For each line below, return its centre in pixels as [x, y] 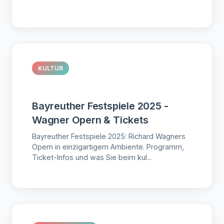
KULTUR [50, 68]
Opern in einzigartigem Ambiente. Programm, [108, 146]
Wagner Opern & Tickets [90, 120]
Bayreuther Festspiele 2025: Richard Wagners [109, 136]
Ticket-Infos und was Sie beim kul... [92, 157]
